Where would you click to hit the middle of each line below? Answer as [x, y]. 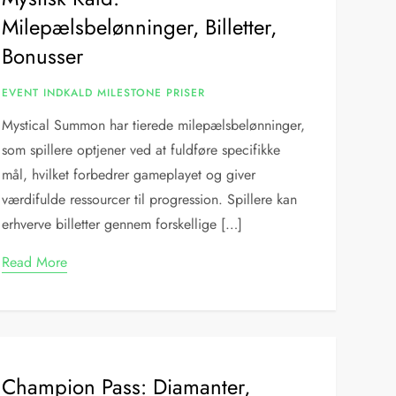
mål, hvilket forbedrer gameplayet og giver [129, 175]
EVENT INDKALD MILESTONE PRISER [104, 93]
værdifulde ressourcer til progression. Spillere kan [150, 199]
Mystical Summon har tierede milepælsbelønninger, [154, 125]
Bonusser [43, 56]
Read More [35, 262]
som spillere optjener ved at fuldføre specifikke [141, 150]
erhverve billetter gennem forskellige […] [122, 224]
